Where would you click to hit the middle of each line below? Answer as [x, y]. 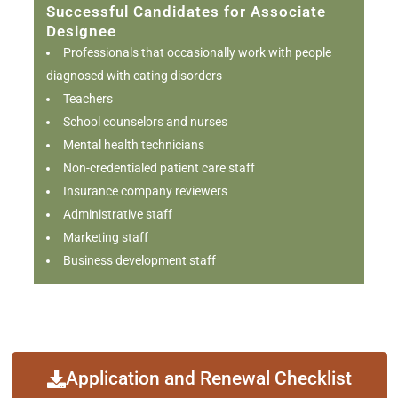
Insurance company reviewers [145, 191]
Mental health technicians [134, 145]
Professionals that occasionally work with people [197, 52]
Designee [81, 31]
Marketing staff [106, 237]
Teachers [88, 99]
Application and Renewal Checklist [208, 378]
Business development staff [139, 260]
